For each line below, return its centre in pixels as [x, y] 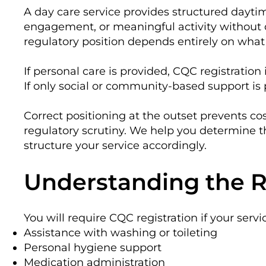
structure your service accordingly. [115, 145]
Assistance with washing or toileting [121, 232]
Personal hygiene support [93, 247]
